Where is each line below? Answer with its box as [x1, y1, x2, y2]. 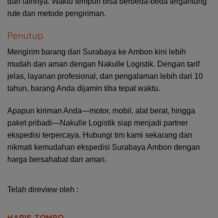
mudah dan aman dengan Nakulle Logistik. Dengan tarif [7, 60, 200, 69]
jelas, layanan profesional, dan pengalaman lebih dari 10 [7, 72, 203, 81]
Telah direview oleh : [7, 185, 78, 194]
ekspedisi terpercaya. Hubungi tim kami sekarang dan [7, 131, 192, 140]
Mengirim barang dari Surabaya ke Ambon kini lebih [7, 48, 186, 56]
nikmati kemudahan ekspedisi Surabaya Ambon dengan [7, 143, 200, 152]
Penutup [7, 29, 43, 41]
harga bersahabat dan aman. [7, 155, 107, 164]
